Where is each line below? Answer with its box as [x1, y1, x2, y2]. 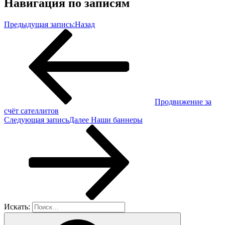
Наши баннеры [91, 115, 143, 124]
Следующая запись [4, 115, 69, 124]
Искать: [4, 202, 30, 211]
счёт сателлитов [4, 106, 59, 115]
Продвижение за [155, 97, 211, 106]
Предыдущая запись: [4, 20, 75, 29]
